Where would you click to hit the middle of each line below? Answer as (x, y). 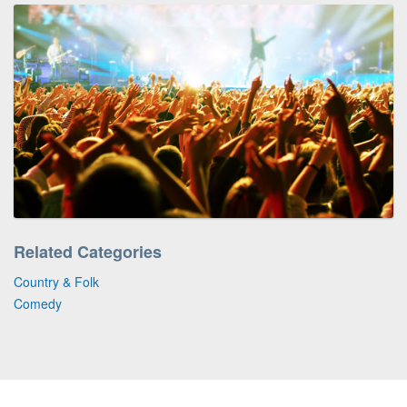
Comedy (38, 303)
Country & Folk (56, 281)
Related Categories (88, 251)
